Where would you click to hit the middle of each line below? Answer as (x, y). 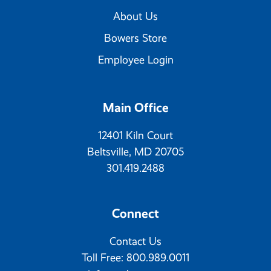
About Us (135, 16)
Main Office (135, 107)
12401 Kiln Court (135, 135)
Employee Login (135, 60)
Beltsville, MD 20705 (135, 152)
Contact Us (135, 241)
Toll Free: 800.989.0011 (135, 257)
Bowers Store (135, 38)
